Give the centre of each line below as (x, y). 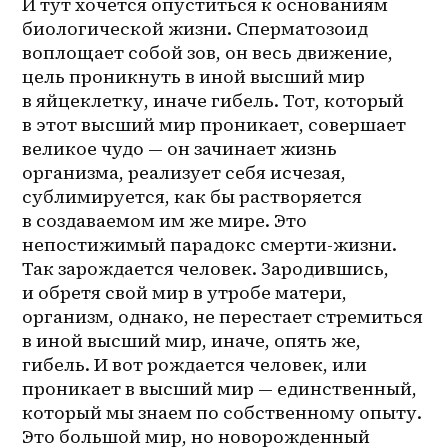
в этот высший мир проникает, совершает (214, 125)
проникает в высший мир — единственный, (220, 389)
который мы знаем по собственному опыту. (222, 413)
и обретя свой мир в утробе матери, (185, 293)
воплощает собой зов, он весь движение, (208, 53)
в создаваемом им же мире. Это (165, 221)
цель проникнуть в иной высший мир (194, 77)
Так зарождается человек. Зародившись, (206, 269)
